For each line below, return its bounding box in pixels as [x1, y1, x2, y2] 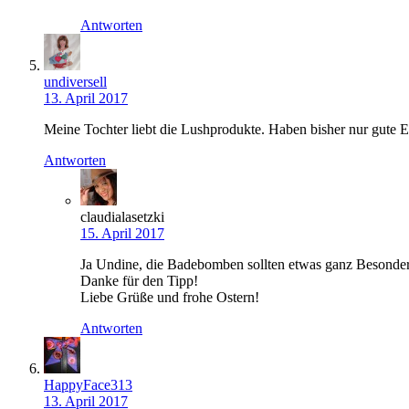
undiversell [44, 74, 107, 90]
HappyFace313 [44, 377, 132, 393]
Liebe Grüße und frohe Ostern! [80, 289, 259, 306]
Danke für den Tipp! [80, 273, 198, 289]
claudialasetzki [80, 209, 164, 225]
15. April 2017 [80, 225, 164, 242]
